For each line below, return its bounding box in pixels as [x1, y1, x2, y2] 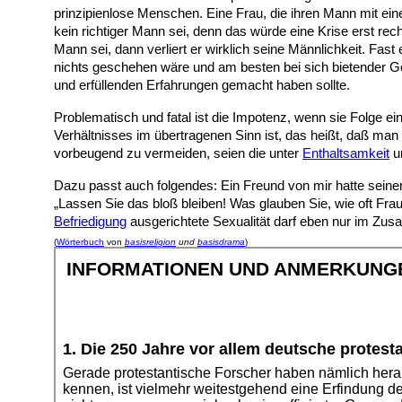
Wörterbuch [57, 236, 104, 247]
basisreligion [125, 236, 176, 247]
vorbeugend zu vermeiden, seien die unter [54, 146, 302, 161]
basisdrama [197, 236, 245, 247]
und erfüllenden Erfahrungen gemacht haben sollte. [54, 78, 350, 92]
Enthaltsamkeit [302, 146, 389, 161]
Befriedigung [54, 214, 127, 229]
